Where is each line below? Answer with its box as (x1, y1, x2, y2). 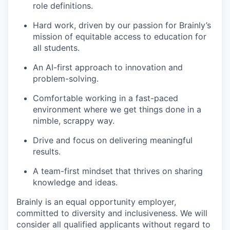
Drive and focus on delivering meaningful (33, 135, 193, 146)
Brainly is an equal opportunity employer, (16, 197, 176, 207)
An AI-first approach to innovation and (33, 62, 183, 73)
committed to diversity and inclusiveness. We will (16, 208, 207, 219)
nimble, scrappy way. (33, 116, 114, 126)
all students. (33, 43, 80, 53)
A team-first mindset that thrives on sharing (33, 166, 203, 177)
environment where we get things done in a (33, 104, 201, 115)
